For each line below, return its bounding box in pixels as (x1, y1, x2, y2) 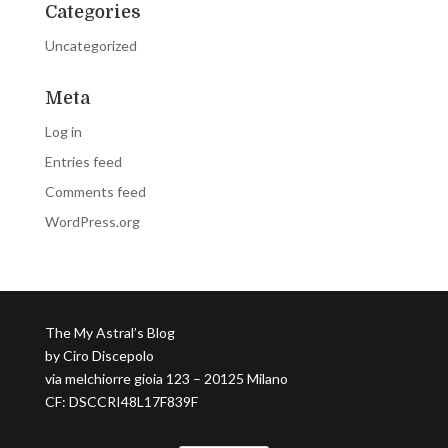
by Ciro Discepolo (44, 346, 154, 364)
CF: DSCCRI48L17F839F (44, 392, 198, 410)
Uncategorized (44, 36, 137, 54)
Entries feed (44, 152, 122, 170)
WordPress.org (44, 212, 140, 230)
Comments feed (44, 182, 146, 200)
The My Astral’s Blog (44, 323, 175, 341)
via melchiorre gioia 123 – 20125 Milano (44, 369, 288, 387)
